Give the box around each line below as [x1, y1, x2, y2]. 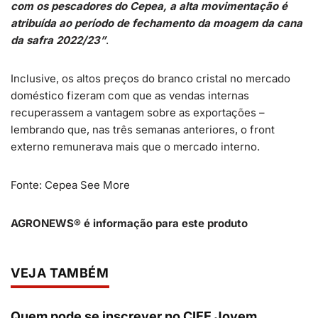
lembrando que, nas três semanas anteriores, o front [11, 123, 275, 136]
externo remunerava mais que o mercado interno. [11, 140, 260, 153]
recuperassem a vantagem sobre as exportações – [11, 106, 265, 119]
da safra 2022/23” [11, 33, 106, 47]
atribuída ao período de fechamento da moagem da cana [11, 16, 302, 30]
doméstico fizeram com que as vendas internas [11, 89, 249, 102]
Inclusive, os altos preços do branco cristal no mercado [11, 72, 290, 85]
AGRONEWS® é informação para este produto [11, 216, 248, 230]
